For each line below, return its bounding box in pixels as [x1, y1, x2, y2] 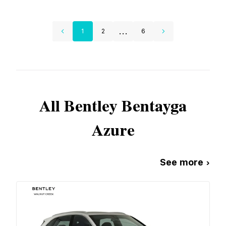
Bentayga [122, 94, 187, 119]
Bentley [64, 94, 118, 119]
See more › [160, 156, 210, 167]
